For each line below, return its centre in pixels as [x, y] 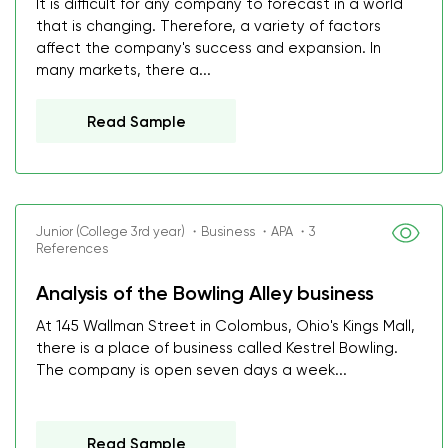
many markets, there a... [123, 70]
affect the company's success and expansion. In [208, 48]
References [72, 248]
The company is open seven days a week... [191, 370]
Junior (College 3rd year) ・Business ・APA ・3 [176, 231]
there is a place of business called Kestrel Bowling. [217, 348]
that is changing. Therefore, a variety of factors [208, 26]
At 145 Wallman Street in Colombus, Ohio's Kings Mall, [225, 326]
